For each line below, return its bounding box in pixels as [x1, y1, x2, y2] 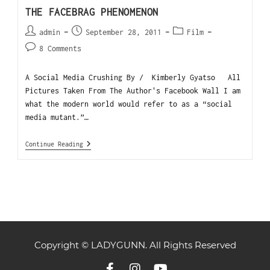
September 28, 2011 [86, 28, 162, 37]
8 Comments [39, 44, 82, 54]
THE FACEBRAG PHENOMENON [25, 7, 159, 18]
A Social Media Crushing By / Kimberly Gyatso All [25, 73, 241, 83]
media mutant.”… [25, 113, 89, 122]
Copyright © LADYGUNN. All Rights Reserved [34, 239, 236, 251]
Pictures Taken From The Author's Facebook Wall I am [25, 86, 241, 96]
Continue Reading [25, 140, 84, 148]
